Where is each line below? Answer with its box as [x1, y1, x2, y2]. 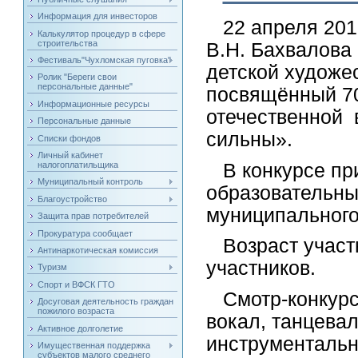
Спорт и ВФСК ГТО [38, 279, 116, 289]
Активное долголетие [38, 323, 124, 333]
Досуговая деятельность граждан [38, 296, 174, 307]
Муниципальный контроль [38, 177, 144, 187]
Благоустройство [38, 193, 108, 204]
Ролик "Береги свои [38, 72, 117, 82]
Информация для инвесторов [38, 11, 158, 22]
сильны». [206, 128, 293, 150]
